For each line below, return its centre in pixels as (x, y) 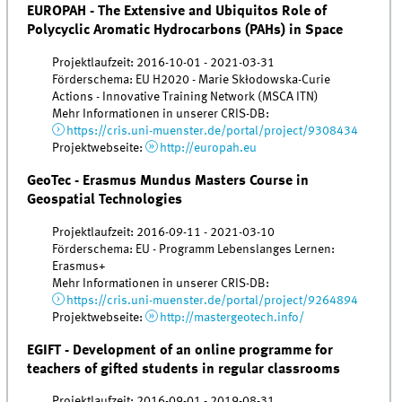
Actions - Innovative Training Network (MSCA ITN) (186, 96)
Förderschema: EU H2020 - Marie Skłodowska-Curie (192, 79)
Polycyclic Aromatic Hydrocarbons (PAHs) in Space (185, 31)
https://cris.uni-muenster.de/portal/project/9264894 (212, 300)
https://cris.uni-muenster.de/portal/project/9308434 (212, 131)
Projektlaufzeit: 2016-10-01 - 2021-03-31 (164, 62)
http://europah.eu (208, 148)
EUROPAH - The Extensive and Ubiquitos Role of (177, 12)
